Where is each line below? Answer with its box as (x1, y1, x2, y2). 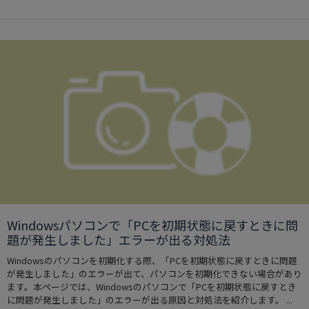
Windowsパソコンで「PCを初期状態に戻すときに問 (7, 216, 298, 235)
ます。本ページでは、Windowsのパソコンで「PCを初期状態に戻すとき (7, 280, 297, 294)
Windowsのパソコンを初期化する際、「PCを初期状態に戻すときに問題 (7, 254, 297, 268)
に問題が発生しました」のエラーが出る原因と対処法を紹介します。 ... (7, 293, 292, 307)
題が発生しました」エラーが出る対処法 (7, 230, 230, 249)
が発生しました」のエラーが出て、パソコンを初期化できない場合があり (7, 267, 302, 281)
